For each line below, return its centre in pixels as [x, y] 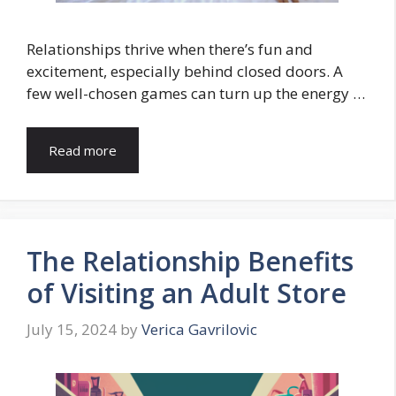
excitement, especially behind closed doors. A [185, 72]
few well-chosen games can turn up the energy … [196, 94]
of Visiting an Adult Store [187, 293]
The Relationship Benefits [190, 261]
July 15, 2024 [72, 330]
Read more [83, 150]
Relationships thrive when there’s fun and [170, 49]
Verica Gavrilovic [199, 330]
